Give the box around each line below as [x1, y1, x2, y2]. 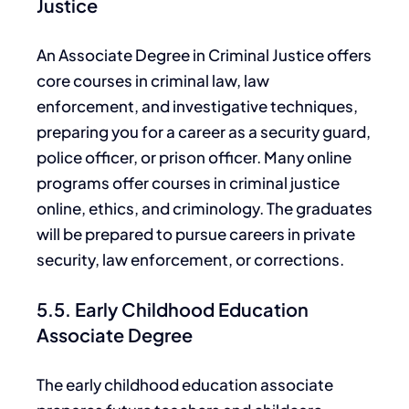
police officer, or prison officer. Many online [37, 147, 351, 168]
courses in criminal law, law [70, 70, 269, 91]
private [300, 224, 355, 245]
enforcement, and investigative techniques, [37, 96, 358, 117]
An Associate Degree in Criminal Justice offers [37, 45, 372, 66]
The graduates [267, 198, 372, 219]
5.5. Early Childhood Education [37, 297, 309, 320]
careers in [229, 224, 300, 245]
